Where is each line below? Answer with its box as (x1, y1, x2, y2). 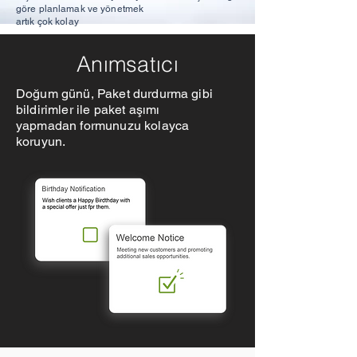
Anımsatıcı (76, 51, 178, 77)
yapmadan (16, 118, 80, 133)
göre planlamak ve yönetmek (16, 3, 144, 14)
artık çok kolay (16, 16, 79, 27)
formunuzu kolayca (80, 118, 190, 133)
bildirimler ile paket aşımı (16, 102, 160, 117)
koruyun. (16, 134, 66, 149)
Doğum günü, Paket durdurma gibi (16, 86, 213, 101)
